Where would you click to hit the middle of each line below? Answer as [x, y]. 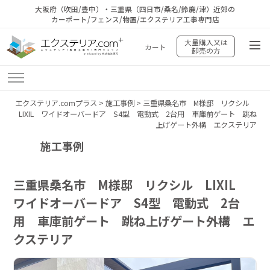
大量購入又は [206, 42]
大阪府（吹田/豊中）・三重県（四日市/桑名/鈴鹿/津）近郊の [135, 8]
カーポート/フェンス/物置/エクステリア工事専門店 [135, 19]
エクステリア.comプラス [56, 103]
